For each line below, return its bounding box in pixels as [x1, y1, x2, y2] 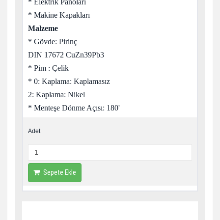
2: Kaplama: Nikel [28, 90, 85, 99]
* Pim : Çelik [28, 64, 69, 72]
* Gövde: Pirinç [28, 37, 77, 46]
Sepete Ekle [43, 168, 76, 176]
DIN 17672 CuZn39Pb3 [28, 51, 104, 59]
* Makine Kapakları [28, 11, 90, 19]
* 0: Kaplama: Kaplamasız [28, 77, 110, 85]
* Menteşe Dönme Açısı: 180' [28, 104, 120, 112]
